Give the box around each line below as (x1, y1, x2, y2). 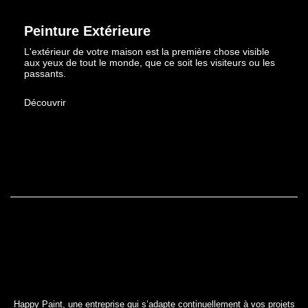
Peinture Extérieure (24, 23, 151, 38)
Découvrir (24, 96, 66, 108)
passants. (24, 67, 66, 79)
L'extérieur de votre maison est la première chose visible (24, 45, 269, 57)
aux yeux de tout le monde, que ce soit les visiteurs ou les (24, 56, 275, 68)
